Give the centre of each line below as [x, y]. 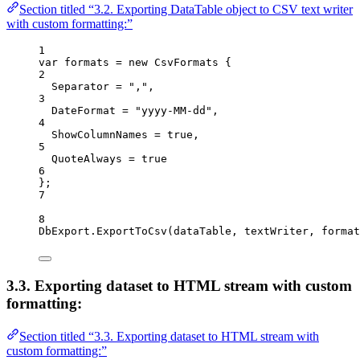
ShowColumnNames [100, 135]
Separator [80, 87]
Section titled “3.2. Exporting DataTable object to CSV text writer [186, 10]
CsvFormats [186, 63]
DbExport [64, 231]
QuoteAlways [87, 159]
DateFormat [84, 111]
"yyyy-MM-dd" [174, 111]
